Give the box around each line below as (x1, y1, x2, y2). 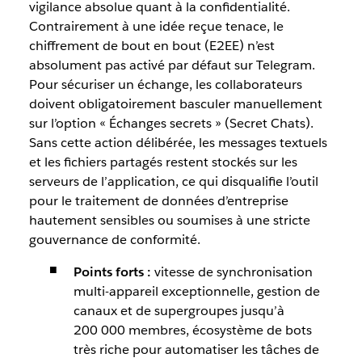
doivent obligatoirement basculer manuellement (28, 95, 322, 112)
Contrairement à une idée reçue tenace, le (28, 18, 284, 35)
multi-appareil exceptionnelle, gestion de (73, 283, 320, 300)
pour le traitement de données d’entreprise (28, 192, 288, 209)
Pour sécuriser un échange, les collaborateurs (28, 76, 302, 93)
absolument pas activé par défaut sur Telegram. (28, 57, 315, 74)
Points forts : (73, 263, 151, 280)
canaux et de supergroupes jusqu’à (73, 302, 284, 319)
